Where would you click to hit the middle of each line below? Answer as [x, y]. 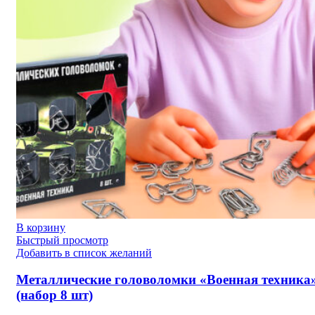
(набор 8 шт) [54, 295]
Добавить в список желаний [84, 252]
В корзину [41, 227]
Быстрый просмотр [62, 240]
